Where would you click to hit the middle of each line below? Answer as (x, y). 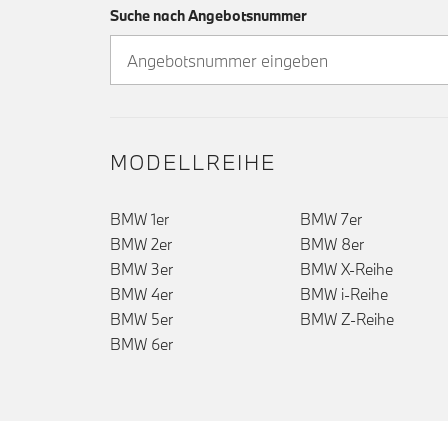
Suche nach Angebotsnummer (208, 16)
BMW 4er (141, 294)
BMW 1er (139, 219)
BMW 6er (141, 344)
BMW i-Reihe (343, 294)
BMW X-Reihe (346, 269)
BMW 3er (141, 269)
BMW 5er (141, 319)
